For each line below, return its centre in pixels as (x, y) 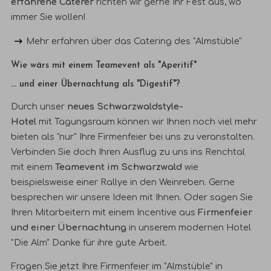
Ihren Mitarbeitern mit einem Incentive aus (105, 212)
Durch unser (39, 106)
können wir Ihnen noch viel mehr (186, 121)
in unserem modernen (177, 227)
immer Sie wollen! (48, 17)
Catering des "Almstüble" (188, 41)
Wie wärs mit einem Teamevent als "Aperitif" (104, 66)
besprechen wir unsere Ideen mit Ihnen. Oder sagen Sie (132, 197)
